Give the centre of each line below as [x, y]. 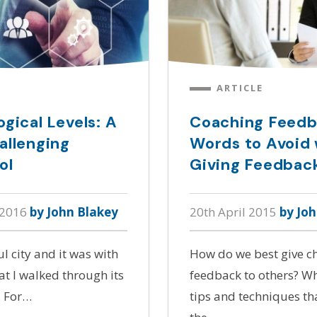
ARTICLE [240, 87]
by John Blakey [74, 212]
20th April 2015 [234, 212]
